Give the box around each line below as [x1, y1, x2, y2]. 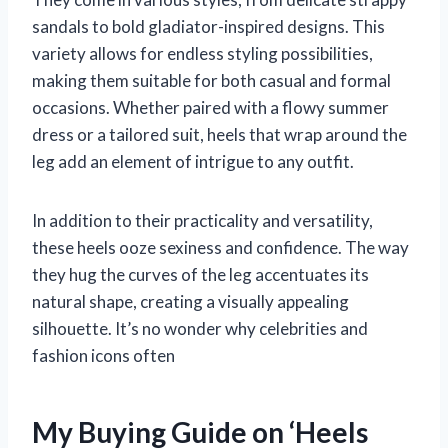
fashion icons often [32, 344, 175, 366]
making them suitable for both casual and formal [32, 69, 391, 91]
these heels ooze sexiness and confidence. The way [32, 236, 409, 258]
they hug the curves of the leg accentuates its [32, 263, 369, 285]
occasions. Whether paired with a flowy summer [32, 96, 389, 118]
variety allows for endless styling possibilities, [32, 42, 373, 64]
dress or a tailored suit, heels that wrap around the [32, 123, 407, 145]
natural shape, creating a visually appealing [32, 290, 349, 312]
